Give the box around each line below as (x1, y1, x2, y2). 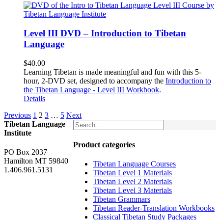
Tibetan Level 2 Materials (93, 177, 172, 186)
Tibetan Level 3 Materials (93, 186, 172, 195)
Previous (4, 110, 31, 119)
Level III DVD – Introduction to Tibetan (24, 28, 186, 39)
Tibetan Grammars (93, 195, 150, 204)
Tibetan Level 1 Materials (93, 168, 172, 177)
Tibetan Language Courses (93, 160, 176, 168)
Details (24, 94, 45, 103)
